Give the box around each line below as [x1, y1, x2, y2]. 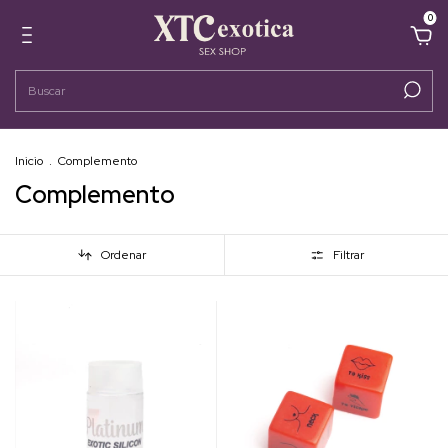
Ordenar [101, 247, 147, 263]
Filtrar [332, 247, 364, 263]
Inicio [15, 153, 43, 169]
